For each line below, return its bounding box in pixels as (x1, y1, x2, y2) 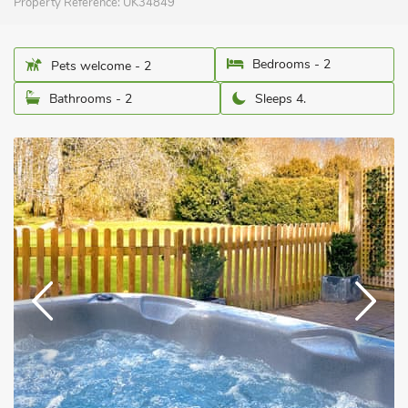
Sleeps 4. (255, 90, 306, 107)
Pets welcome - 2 (51, 57, 151, 75)
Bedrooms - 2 (252, 56, 331, 73)
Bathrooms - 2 (49, 90, 132, 107)
